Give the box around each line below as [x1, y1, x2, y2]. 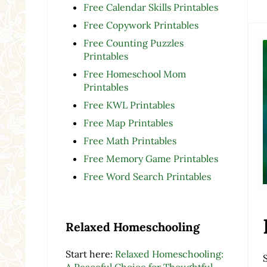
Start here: [65, 247, 115, 260]
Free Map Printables [83, 117, 173, 129]
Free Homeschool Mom [83, 68, 186, 80]
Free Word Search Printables [83, 170, 213, 183]
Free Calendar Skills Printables [83, 1, 218, 14]
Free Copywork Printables [83, 19, 198, 32]
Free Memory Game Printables [83, 153, 218, 165]
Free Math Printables [83, 135, 176, 147]
